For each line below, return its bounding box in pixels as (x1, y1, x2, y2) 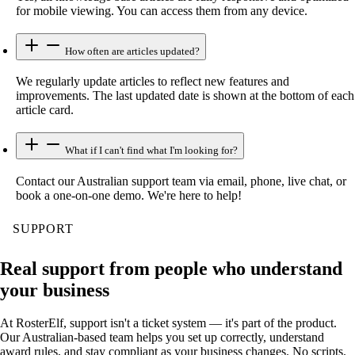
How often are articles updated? (63, 44, 200, 57)
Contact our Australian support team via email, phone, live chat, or (16, 174, 346, 188)
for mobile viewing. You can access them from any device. (16, 3, 307, 17)
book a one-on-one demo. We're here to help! (16, 188, 242, 202)
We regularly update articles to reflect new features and (16, 74, 289, 89)
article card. (16, 103, 74, 117)
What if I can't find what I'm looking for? (63, 143, 238, 156)
